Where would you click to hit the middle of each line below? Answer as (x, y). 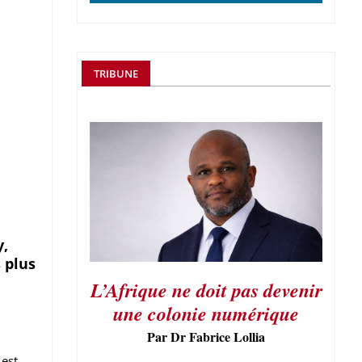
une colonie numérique (206, 313)
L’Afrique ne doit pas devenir (206, 290)
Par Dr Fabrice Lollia (206, 336)
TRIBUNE (116, 74)
